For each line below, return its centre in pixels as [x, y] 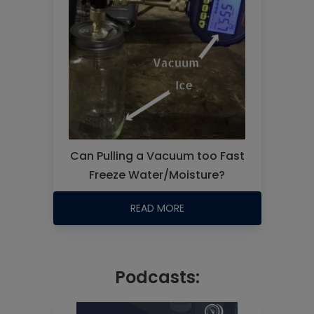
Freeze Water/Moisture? [157, 175]
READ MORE [157, 208]
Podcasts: [157, 277]
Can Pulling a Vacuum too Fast [157, 156]
